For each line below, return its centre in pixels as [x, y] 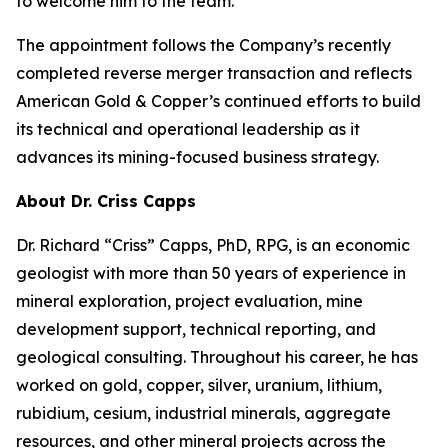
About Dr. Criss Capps [106, 201]
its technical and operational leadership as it [188, 129]
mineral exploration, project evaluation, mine [189, 301]
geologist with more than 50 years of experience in [211, 273]
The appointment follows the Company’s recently [203, 45]
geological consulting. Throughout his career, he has [217, 357]
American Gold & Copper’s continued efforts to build [218, 101]
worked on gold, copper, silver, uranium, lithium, [199, 385]
